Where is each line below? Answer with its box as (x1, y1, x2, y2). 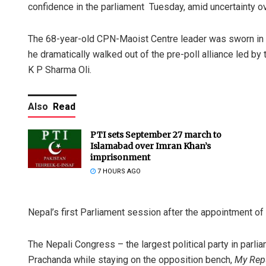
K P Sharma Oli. (28, 64, 91, 76)
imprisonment (90, 152, 150, 163)
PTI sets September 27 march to (90, 129, 221, 141)
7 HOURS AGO (96, 167, 141, 176)
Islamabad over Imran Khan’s (90, 141, 211, 152)
